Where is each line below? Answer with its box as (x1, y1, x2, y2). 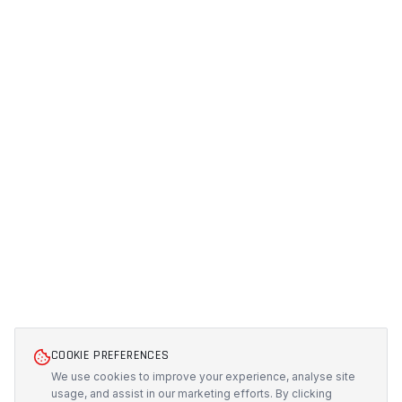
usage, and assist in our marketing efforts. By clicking (51, 387, 332, 400)
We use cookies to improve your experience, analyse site (51, 370, 355, 383)
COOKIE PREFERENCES (51, 347, 170, 363)
